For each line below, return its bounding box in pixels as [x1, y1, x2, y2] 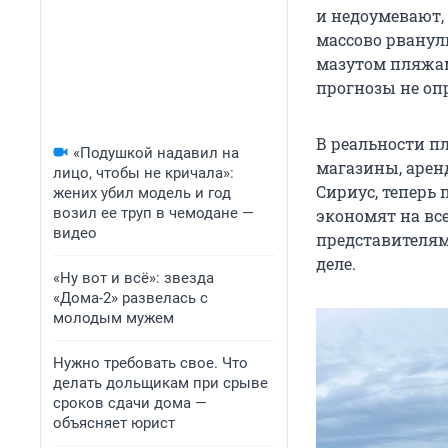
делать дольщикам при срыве [53, 374, 268, 392]
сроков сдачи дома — [53, 394, 207, 412]
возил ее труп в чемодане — [53, 204, 254, 222]
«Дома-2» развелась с [53, 289, 208, 307]
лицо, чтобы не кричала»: [53, 164, 234, 182]
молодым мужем [53, 309, 174, 327]
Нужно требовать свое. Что [53, 354, 248, 372]
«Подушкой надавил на [73, 144, 239, 162]
